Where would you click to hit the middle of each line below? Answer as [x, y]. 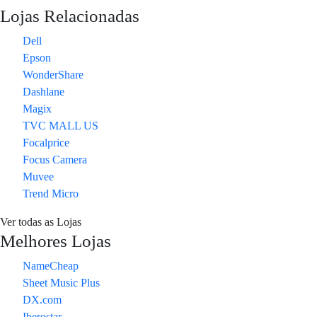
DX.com [42, 300]
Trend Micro [51, 194]
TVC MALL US [60, 126]
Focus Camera [55, 160]
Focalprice [46, 143]
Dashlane [44, 92]
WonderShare [53, 75]
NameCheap [51, 266]
